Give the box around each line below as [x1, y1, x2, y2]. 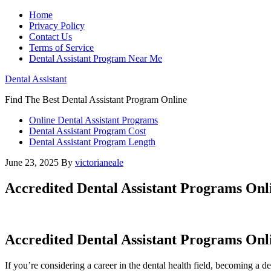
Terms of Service [29, 42, 94, 53]
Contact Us [29, 31, 72, 42]
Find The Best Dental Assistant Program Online [5, 94, 187, 105]
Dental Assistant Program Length [29, 137, 155, 147]
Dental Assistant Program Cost [29, 126, 146, 136]
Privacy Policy [29, 21, 85, 31]
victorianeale [75, 157, 123, 168]
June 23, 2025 [5, 157, 59, 168]
